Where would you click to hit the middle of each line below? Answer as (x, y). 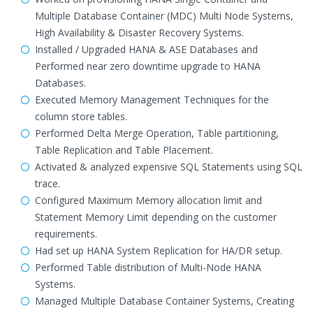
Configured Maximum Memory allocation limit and (148, 200)
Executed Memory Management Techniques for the (152, 100)
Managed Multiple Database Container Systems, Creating (165, 301)
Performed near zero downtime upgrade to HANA (148, 66)
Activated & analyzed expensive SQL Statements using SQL (169, 167)
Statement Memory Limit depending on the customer (156, 217)
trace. (48, 183)
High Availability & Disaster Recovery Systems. (139, 32)
